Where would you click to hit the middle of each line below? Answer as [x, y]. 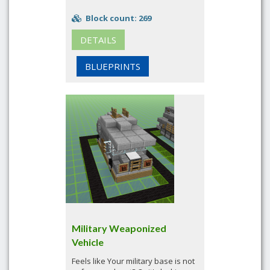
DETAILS [98, 40]
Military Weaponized [119, 228]
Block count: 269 [118, 18]
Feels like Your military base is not [133, 261]
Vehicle [88, 242]
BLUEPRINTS [113, 66]
